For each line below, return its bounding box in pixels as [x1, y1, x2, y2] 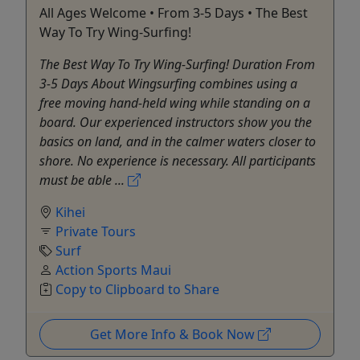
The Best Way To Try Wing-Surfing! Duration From [39, 55, 315, 74]
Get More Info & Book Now [89, 325, 258, 344]
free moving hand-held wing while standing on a [39, 94, 310, 112]
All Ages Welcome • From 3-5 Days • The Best [39, 4, 308, 22]
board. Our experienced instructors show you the [39, 113, 312, 132]
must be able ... [39, 171, 128, 190]
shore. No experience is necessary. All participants [39, 152, 316, 170]
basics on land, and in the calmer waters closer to [39, 133, 316, 151]
